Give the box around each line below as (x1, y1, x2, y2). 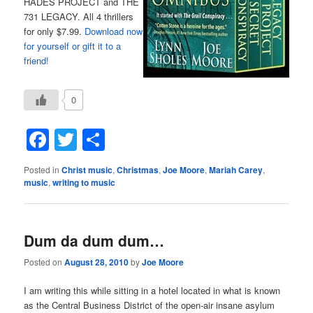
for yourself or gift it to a (24, 38, 122, 52)
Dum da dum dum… (24, 229, 165, 251)
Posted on (24, 255, 65, 268)
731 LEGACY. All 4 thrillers (24, 9, 134, 23)
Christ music (61, 163, 113, 177)
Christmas (117, 163, 159, 177)
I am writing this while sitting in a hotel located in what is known (24, 284, 281, 298)
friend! (24, 53, 50, 67)
